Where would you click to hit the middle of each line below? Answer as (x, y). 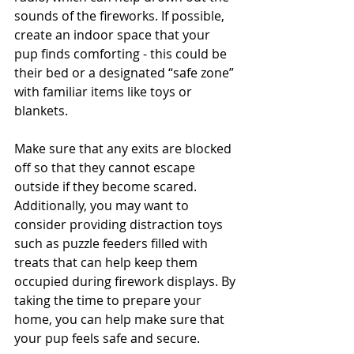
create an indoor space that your (114, 35)
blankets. (41, 111)
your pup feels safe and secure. (107, 339)
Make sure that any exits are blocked (124, 149)
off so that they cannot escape (106, 168)
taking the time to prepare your (109, 301)
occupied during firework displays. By (126, 282)
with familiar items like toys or (105, 92)
